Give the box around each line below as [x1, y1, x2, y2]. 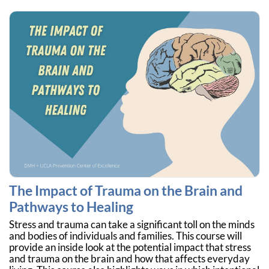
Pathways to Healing [9, 198, 133, 215]
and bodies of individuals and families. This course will [9, 230, 242, 243]
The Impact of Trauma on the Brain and [9, 182, 243, 199]
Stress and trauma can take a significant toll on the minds [9, 219, 255, 231]
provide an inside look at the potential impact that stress [9, 241, 251, 254]
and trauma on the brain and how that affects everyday [9, 253, 250, 265]
